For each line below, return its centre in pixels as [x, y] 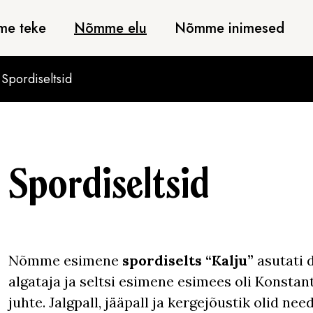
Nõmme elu [110, 28]
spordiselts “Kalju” [188, 260]
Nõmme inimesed [230, 28]
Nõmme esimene [65, 260]
